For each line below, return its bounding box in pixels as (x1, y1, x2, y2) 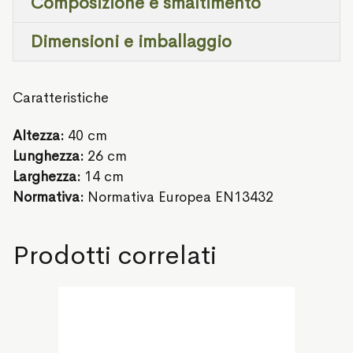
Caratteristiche (13, 88, 109, 106)
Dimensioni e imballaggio (31, 31, 232, 54)
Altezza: (13, 126, 68, 144)
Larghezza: (13, 167, 84, 185)
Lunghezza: (13, 147, 87, 165)
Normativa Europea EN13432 (87, 188, 273, 206)
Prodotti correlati (13, 238, 217, 272)
